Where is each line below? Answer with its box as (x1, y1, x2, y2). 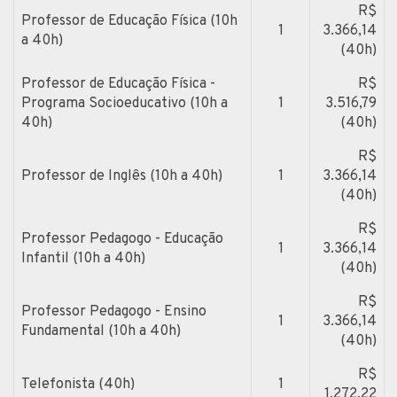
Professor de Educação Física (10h (21, 12, 237, 30)
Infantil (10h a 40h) (21, 249, 145, 268)
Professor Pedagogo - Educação (21, 230, 223, 248)
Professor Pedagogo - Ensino (21, 302, 206, 321)
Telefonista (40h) (21, 375, 135, 393)
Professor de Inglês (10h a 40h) (21, 167, 222, 185)
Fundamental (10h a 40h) (21, 322, 181, 340)
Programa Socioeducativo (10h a (21, 94, 228, 113)
